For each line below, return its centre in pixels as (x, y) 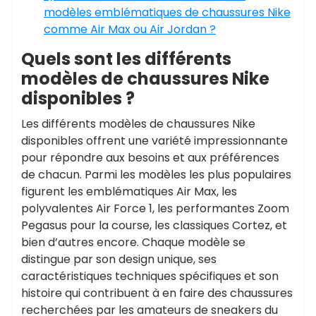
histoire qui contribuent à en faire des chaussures (157, 293)
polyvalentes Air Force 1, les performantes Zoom (155, 208)
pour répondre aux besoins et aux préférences (150, 158)
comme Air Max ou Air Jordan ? (130, 29)
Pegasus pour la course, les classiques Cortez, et (154, 225)
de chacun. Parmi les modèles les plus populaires (156, 175)
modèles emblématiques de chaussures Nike (167, 12)
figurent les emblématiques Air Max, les (129, 192)
